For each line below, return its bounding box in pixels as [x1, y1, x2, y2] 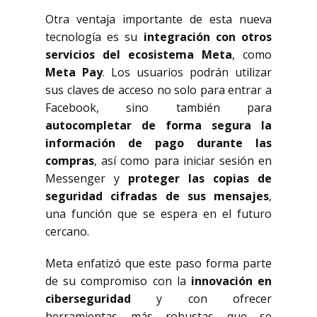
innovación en [190, 273, 272, 289]
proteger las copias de [128, 171, 272, 186]
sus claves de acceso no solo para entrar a [45, 82, 272, 98]
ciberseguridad [45, 291, 131, 306]
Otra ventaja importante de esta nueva [45, 11, 272, 27]
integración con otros [143, 29, 272, 45]
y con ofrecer [131, 291, 272, 306]
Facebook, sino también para [45, 100, 272, 115]
